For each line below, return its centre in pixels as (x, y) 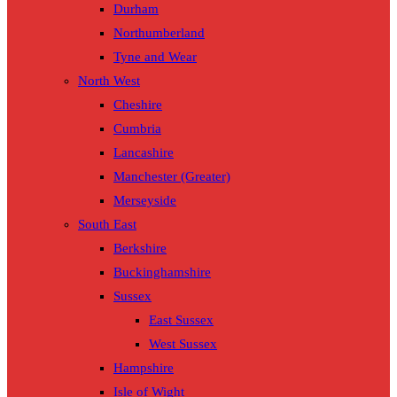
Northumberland (159, 33)
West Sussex (183, 344)
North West (109, 81)
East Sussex (181, 320)
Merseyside (145, 201)
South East (107, 225)
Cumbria (137, 129)
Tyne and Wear (155, 57)
